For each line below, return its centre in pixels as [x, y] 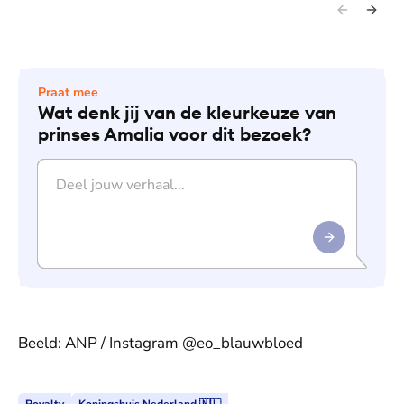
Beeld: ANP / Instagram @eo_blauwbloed [161, 343]
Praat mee [68, 92]
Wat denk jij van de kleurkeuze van [187, 112]
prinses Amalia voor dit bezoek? [174, 133]
